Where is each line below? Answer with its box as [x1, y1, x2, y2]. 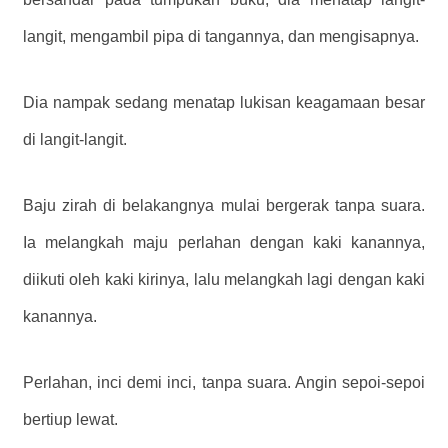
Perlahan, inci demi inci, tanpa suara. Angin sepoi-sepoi [23, 374, 425, 392]
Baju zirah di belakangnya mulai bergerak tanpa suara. [23, 197, 425, 215]
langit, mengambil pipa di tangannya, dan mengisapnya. [23, 28, 419, 46]
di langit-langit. [23, 131, 127, 149]
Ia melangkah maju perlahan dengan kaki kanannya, [23, 234, 425, 252]
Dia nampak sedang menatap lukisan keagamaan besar [23, 94, 425, 112]
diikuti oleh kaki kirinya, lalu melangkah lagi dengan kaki [23, 271, 425, 289]
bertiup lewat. [23, 411, 118, 429]
